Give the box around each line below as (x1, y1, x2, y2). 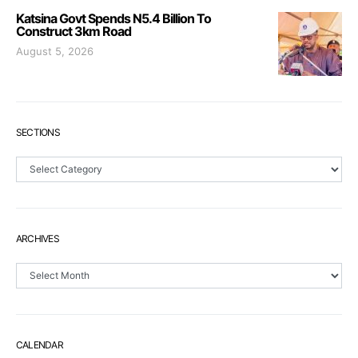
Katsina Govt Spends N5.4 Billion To (16, 10, 211, 26)
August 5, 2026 (16, 44, 93, 58)
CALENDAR (16, 338, 63, 351)
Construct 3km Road (16, 22, 131, 39)
